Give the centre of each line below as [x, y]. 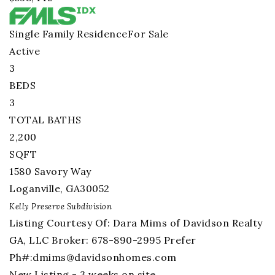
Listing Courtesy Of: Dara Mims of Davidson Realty [136, 223]
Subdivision [88, 207]
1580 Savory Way [50, 171]
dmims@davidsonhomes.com [105, 257]
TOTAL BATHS [45, 120]
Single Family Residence [68, 34]
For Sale [148, 34]
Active [25, 51]
